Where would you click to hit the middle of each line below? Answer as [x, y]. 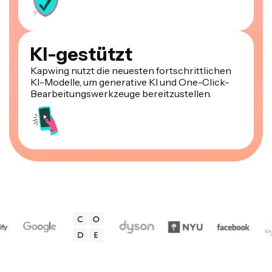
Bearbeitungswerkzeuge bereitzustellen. [121, 82]
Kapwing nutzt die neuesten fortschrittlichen [131, 59]
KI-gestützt [81, 43]
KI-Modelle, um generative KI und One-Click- [130, 71]
